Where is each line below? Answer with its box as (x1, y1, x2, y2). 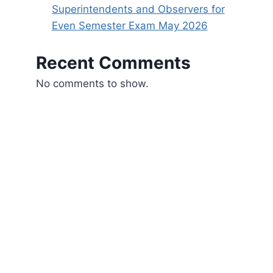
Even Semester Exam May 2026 (51, 19, 208, 32)
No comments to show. (36, 77, 149, 90)
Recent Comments (36, 52, 191, 73)
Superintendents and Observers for (51, 3, 225, 16)
